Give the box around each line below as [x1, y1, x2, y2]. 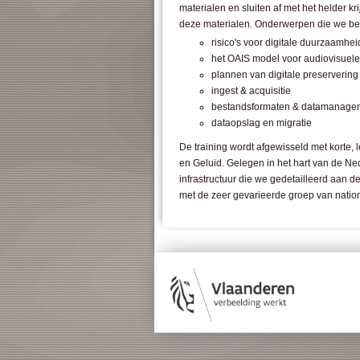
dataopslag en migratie [211, 117, 312, 129]
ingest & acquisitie [211, 85, 291, 96]
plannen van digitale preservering [211, 69, 358, 80]
